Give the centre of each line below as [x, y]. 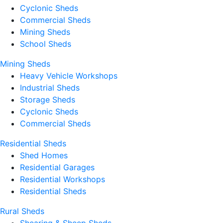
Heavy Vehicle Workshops [69, 76]
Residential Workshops [62, 179]
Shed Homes [44, 155]
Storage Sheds [48, 100]
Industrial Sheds [50, 88]
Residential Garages [57, 167]
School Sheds [46, 44]
